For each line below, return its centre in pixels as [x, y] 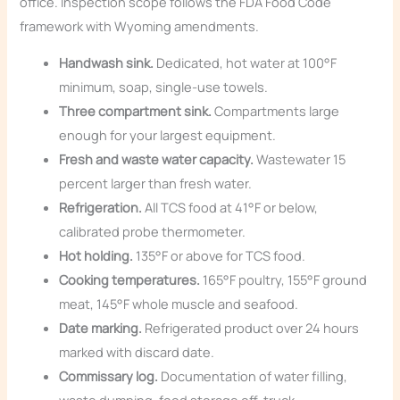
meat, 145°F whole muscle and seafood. [179, 304]
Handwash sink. [107, 63]
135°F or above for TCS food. [220, 256]
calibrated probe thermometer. [153, 232]
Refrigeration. [101, 208]
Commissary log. [109, 376]
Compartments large [276, 111]
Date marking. [101, 328]
